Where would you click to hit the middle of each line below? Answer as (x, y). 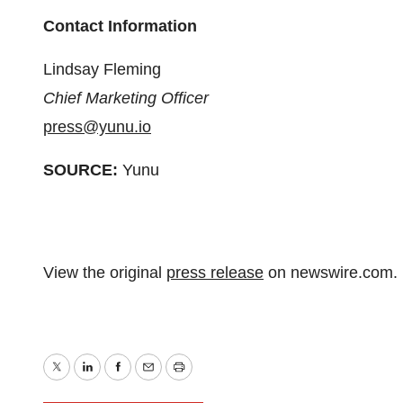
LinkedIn (116, 380)
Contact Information (120, 27)
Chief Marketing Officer (126, 99)
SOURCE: (81, 170)
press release (215, 272)
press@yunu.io (97, 127)
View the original (105, 272)
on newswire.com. (331, 272)
